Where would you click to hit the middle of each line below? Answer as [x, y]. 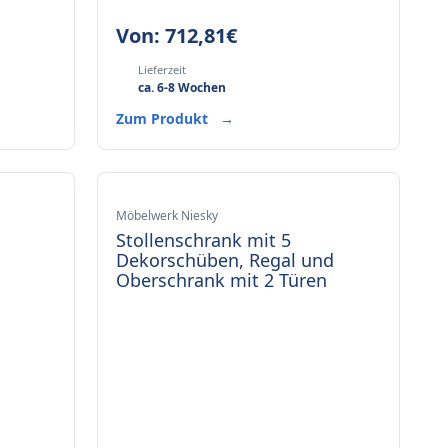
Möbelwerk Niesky [166, 215]
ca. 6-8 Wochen [181, 87]
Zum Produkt [163, 118]
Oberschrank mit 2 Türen [221, 280]
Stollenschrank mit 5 [203, 240]
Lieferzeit [161, 69]
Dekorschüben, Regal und [224, 260]
